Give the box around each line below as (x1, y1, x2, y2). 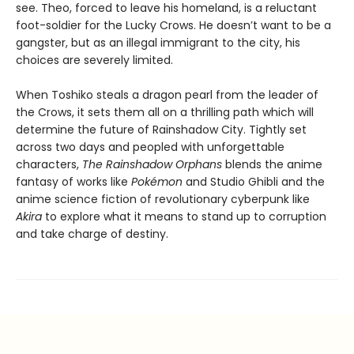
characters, (16, 156, 82, 173)
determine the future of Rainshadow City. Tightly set (16, 122, 307, 138)
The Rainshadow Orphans (82, 156, 222, 173)
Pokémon (131, 174, 183, 190)
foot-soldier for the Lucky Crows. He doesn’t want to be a (16, 17, 331, 34)
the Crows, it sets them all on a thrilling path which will (16, 104, 314, 121)
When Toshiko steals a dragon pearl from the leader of (16, 87, 318, 104)
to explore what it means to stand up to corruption (42, 209, 326, 225)
